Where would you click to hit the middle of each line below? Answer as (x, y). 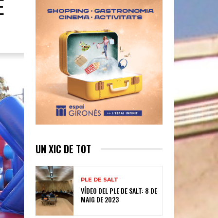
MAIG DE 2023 (100, 200)
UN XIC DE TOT (63, 149)
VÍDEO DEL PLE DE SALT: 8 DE (119, 191)
